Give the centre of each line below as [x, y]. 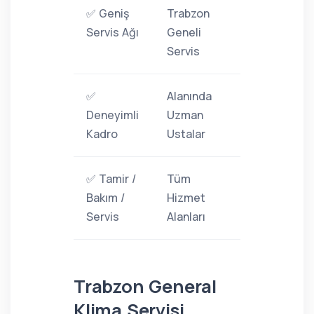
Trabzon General [145, 286]
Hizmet [186, 198]
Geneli [184, 32]
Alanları [186, 217]
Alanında [189, 96]
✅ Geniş [108, 13]
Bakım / [105, 198]
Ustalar [186, 134]
